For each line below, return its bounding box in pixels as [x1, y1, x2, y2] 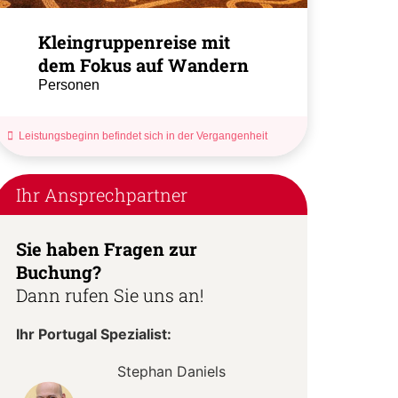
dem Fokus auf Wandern [37, 52, 249, 76]
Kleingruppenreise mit [37, 29, 230, 53]
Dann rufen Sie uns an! [15, 283, 203, 306]
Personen [37, 76, 99, 92]
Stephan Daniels [117, 362, 227, 380]
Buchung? [15, 259, 101, 283]
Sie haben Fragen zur [15, 236, 197, 260]
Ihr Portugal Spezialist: [15, 324, 171, 343]
